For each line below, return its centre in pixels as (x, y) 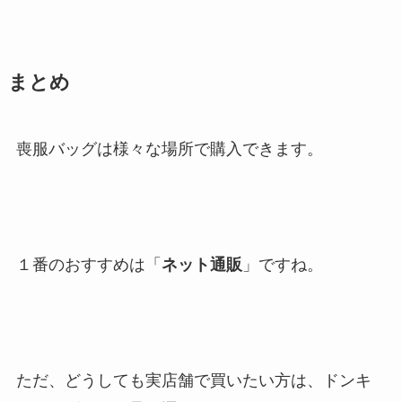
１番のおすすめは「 (88, 264)
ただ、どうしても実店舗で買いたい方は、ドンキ (193, 380)
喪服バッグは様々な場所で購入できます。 (169, 149)
